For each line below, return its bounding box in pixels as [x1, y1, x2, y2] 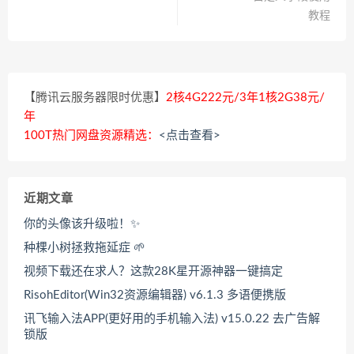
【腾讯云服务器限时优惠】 [24, 92, 166, 104]
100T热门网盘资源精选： [24, 130, 159, 142]
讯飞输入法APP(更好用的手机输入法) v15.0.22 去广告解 [24, 313, 320, 326]
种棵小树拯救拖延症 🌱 [24, 242, 145, 254]
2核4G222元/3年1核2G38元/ [166, 92, 325, 104]
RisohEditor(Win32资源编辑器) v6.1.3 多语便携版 [24, 289, 286, 302]
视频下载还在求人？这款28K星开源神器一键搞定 [24, 265, 283, 278]
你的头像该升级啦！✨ [24, 218, 140, 231]
